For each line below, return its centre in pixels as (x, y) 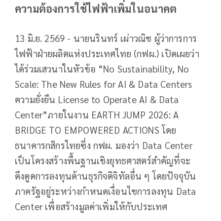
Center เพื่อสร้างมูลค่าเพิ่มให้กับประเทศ (91, 206)
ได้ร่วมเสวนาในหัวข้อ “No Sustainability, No (102, 69)
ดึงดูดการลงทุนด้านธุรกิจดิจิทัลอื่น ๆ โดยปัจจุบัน (106, 176)
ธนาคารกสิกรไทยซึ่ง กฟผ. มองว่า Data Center (104, 145)
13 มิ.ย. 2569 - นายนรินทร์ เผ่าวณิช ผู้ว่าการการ (106, 38)
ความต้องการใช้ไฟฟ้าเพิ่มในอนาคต (96, 9)
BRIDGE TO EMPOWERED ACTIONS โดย (96, 130)
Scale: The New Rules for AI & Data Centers (104, 84)
